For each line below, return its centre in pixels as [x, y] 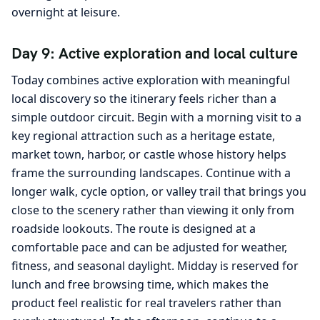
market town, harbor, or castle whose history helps [149, 154]
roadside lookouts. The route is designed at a [134, 228]
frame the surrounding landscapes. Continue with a [151, 172]
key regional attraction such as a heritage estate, [143, 135]
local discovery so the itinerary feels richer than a [144, 98]
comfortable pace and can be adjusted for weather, [149, 247]
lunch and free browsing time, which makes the [140, 284]
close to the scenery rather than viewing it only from [153, 210]
